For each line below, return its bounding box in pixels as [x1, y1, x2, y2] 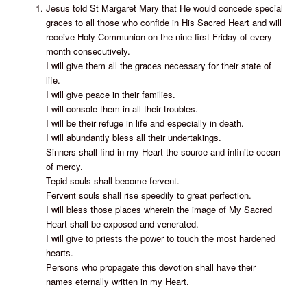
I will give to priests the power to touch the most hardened [45, 232, 275, 245]
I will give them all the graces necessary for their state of [45, 59, 271, 73]
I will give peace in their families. [45, 88, 175, 101]
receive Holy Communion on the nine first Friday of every [45, 30, 272, 44]
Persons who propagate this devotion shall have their [45, 260, 256, 274]
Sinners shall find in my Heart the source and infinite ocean [45, 145, 280, 159]
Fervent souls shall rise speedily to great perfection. [45, 188, 251, 202]
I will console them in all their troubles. [45, 102, 198, 116]
